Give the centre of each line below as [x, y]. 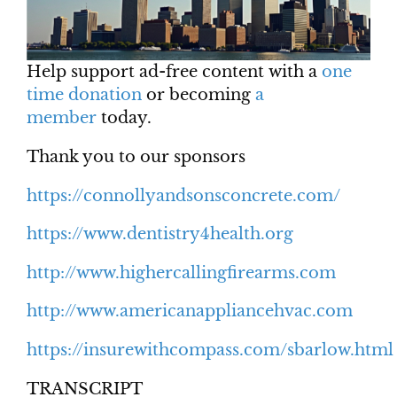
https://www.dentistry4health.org [160, 234]
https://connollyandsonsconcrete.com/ [183, 195]
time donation [84, 95]
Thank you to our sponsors [136, 157]
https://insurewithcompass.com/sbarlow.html [210, 350]
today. [124, 118]
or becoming [198, 95]
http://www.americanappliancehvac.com [190, 311]
